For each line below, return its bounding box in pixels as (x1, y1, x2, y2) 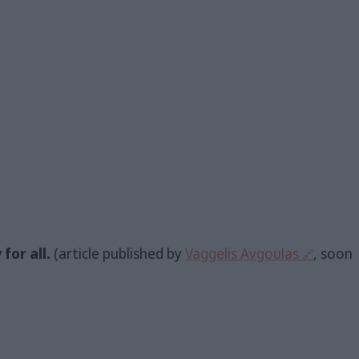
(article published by (50, 243, 185, 263)
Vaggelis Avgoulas (185, 243, 299, 263)
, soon (313, 243, 353, 263)
